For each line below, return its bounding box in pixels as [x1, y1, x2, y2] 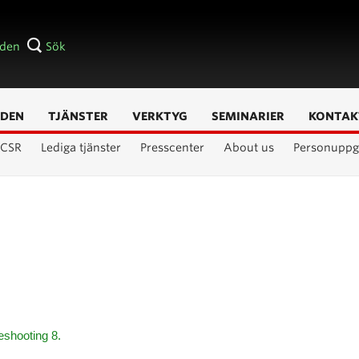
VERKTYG [132, 110, 188, 123]
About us [224, 141, 274, 154]
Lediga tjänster [41, 141, 121, 154]
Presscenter [140, 141, 204, 154]
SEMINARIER [212, 110, 284, 123]
